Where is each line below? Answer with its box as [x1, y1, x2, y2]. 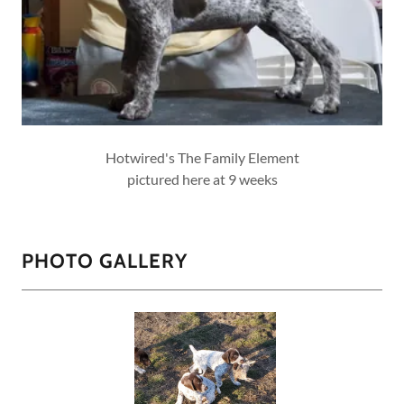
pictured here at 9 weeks [126, 170, 278, 188]
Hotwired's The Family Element [105, 148, 299, 166]
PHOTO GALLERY [22, 248, 188, 273]
